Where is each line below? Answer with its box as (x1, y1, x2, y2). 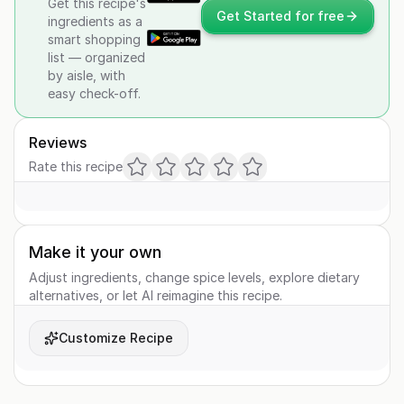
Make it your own (29, 243, 161, 262)
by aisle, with (48, 68, 125, 83)
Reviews (29, 133, 87, 151)
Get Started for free (216, 8, 344, 23)
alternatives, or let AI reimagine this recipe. (29, 288, 282, 303)
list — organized (48, 50, 145, 65)
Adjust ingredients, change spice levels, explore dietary (29, 270, 360, 285)
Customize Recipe (59, 330, 173, 345)
